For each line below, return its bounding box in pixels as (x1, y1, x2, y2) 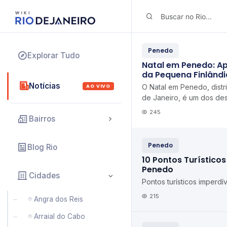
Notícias (29, 81, 60, 91)
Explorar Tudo (27, 51, 80, 60)
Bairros (29, 114, 55, 124)
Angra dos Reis (34, 195, 83, 203)
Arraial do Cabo (34, 212, 85, 220)
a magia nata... (142, 115, 188, 123)
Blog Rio (27, 142, 57, 152)
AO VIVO (86, 83, 110, 89)
